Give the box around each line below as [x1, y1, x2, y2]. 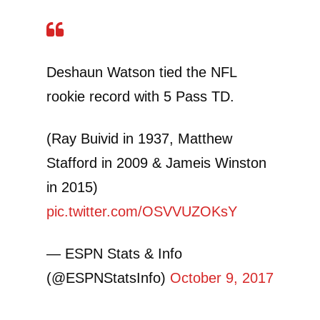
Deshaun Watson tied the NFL [46, 64, 236, 81]
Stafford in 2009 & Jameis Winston [46, 155, 266, 171]
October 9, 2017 [170, 270, 274, 286]
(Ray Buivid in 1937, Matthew [46, 131, 232, 147]
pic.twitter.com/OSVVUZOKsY [46, 204, 237, 220]
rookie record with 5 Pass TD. [46, 89, 234, 105]
